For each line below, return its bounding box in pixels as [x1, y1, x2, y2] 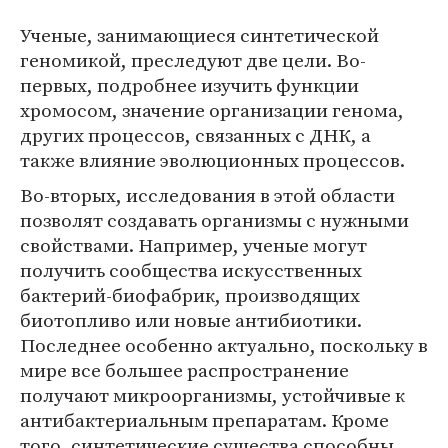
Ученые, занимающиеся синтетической [20, 22, 379, 48]
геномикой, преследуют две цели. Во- [20, 47, 366, 73]
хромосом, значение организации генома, [20, 97, 404, 123]
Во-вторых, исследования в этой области [20, 182, 395, 208]
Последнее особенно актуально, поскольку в [20, 332, 428, 358]
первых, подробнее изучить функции [20, 72, 359, 98]
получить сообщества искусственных [20, 257, 362, 283]
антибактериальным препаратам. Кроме [20, 407, 389, 433]
